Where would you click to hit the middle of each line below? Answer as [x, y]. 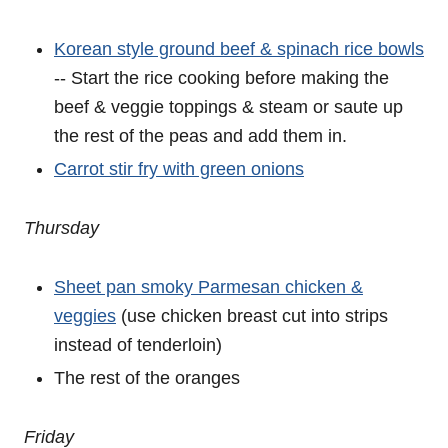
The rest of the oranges [147, 378]
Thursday [61, 228]
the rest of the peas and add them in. [200, 136]
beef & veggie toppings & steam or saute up [228, 107]
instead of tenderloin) [138, 345]
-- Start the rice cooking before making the [221, 78]
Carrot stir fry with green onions [179, 169]
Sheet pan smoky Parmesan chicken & [208, 287]
